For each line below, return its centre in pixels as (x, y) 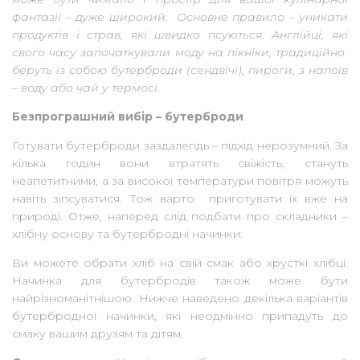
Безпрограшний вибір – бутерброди (128, 116)
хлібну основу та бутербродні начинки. (129, 233)
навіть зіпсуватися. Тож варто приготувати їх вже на (180, 198)
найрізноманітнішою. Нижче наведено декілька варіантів (180, 298)
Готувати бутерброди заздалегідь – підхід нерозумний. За (180, 145)
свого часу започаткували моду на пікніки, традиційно (180, 52)
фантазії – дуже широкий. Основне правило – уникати (180, 16)
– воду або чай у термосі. (86, 87)
